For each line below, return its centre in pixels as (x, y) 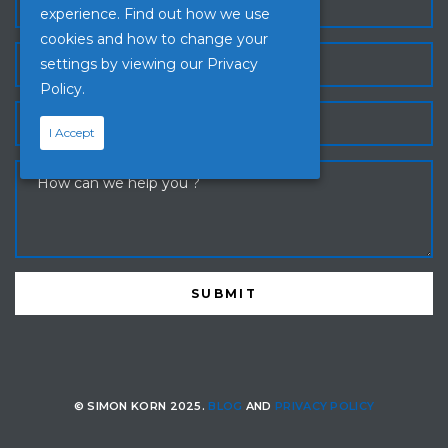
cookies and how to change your (154, 39)
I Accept (72, 133)
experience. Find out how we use (155, 14)
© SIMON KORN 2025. (141, 406)
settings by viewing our (123, 64)
